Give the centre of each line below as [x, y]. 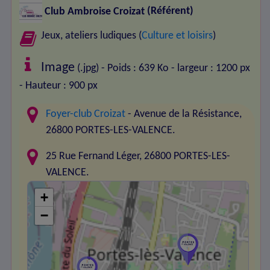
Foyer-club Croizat [86, 115]
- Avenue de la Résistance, [184, 115]
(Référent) [170, 11]
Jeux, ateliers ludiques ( [92, 36]
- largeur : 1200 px [211, 69]
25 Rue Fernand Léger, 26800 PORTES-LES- [138, 157]
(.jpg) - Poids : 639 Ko [122, 69]
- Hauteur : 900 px [58, 86]
